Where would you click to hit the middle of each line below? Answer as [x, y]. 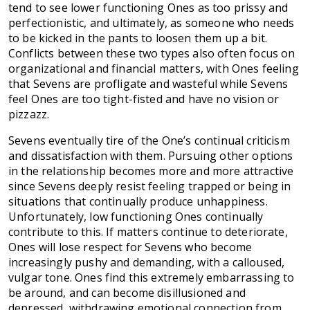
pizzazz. [29, 115]
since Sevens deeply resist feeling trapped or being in [150, 186]
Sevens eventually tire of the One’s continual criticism [149, 141]
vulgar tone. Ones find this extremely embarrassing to [152, 278]
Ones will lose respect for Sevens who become [130, 247]
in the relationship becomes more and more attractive [151, 171]
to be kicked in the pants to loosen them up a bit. [138, 38]
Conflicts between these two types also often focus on [152, 54]
